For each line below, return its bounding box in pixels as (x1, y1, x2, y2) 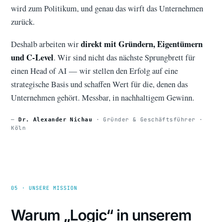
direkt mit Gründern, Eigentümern (81, 38, 203, 50)
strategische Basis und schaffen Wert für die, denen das (11, 78, 188, 90)
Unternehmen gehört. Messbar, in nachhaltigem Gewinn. (11, 92, 195, 103)
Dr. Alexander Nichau (18, 116, 93, 123)
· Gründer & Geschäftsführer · (92, 115, 203, 123)
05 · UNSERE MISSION (11, 184, 78, 191)
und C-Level (11, 51, 54, 63)
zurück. (11, 16, 35, 27)
